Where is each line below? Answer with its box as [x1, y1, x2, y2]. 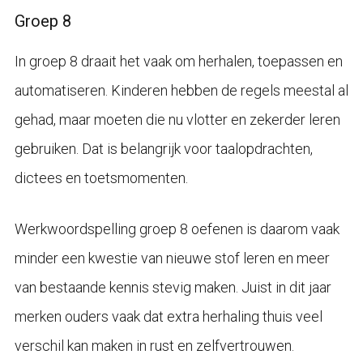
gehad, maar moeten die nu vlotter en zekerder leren [14, 110, 340, 128]
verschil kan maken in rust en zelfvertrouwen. [14, 336, 294, 354]
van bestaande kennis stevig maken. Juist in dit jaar [14, 278, 331, 296]
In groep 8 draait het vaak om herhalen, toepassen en [14, 52, 343, 70]
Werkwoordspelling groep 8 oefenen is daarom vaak [14, 220, 340, 237]
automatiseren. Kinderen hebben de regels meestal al [14, 81, 348, 99]
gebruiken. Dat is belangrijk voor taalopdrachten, [14, 139, 313, 157]
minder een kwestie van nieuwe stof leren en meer [14, 249, 330, 267]
